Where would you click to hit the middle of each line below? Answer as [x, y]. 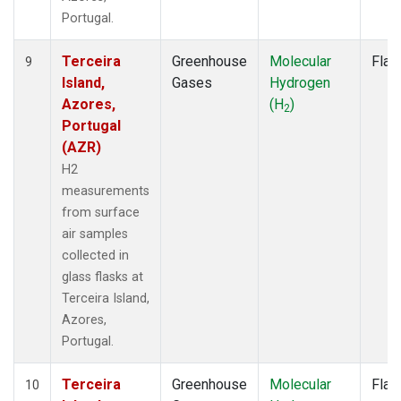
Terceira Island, [106, 298]
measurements [106, 191]
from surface [101, 212]
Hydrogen [300, 82]
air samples [95, 234]
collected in [95, 255]
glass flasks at [102, 277]
